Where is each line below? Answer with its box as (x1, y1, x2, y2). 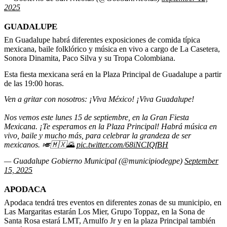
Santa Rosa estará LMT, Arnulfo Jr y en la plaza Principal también (4, 216, 215, 225)
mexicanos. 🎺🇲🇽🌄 (4, 140, 77, 149)
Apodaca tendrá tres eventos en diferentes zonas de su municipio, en (4, 198, 221, 207)
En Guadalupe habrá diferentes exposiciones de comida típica (4, 35, 200, 45)
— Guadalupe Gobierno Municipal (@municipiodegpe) (4, 156, 184, 165)
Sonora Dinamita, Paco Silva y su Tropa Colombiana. (4, 54, 177, 63)
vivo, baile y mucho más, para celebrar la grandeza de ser (4, 131, 191, 140)
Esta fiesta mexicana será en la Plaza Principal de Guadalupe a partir (4, 69, 221, 79)
